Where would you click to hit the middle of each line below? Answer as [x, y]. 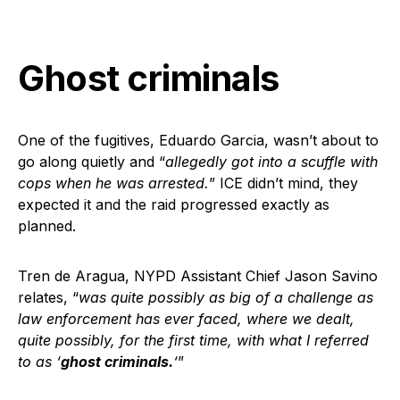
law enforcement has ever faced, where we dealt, [186, 319]
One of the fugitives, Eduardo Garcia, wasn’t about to [198, 141]
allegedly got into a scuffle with [271, 162]
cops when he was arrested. [113, 183]
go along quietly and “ [92, 162]
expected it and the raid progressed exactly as [174, 205]
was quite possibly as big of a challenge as [226, 298]
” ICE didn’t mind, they [283, 183]
